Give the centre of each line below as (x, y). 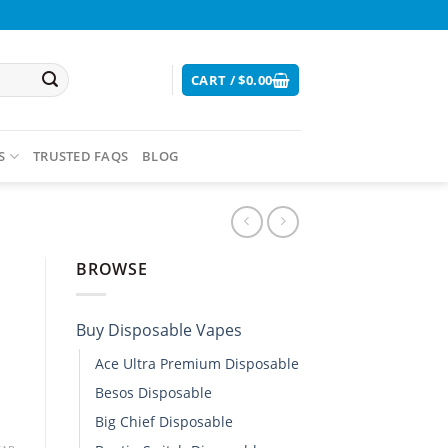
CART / (214, 80)
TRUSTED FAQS (81, 156)
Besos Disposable (153, 392)
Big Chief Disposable (164, 421)
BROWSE (112, 269)
